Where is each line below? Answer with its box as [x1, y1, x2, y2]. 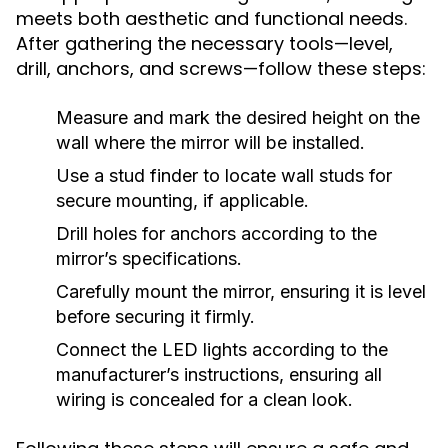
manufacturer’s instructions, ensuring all [56, 364, 382, 385]
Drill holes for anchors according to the [56, 223, 377, 244]
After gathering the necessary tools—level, [16, 31, 393, 56]
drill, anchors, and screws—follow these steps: [16, 56, 426, 81]
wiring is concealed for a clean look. [56, 389, 353, 410]
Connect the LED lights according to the [56, 339, 388, 360]
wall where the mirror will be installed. [56, 132, 365, 153]
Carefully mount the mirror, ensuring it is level [56, 281, 426, 302]
